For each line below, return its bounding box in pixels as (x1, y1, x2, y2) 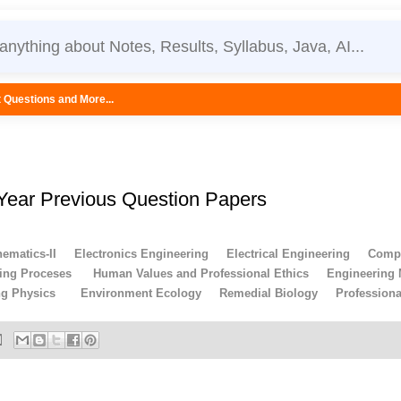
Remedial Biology (219, 286, 318, 301)
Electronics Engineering (74, 247, 209, 261)
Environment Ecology (81, 286, 201, 301)
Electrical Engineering (226, 247, 350, 261)
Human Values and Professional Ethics (93, 267, 309, 281)
